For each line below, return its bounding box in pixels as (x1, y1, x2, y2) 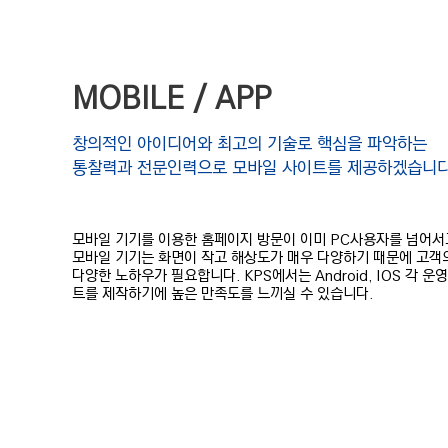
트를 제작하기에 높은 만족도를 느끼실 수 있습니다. (72, 282, 373, 305)
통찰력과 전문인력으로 (72, 155, 227, 182)
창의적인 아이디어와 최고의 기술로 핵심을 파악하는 (72, 131, 427, 158)
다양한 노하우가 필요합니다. (72, 264, 240, 287)
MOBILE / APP (72, 77, 271, 123)
